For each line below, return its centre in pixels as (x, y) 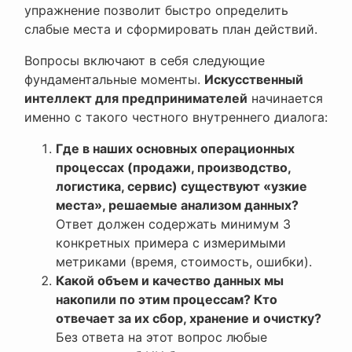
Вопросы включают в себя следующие (145, 61)
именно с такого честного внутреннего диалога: (176, 117)
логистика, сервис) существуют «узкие (181, 187)
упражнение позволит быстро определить (156, 11)
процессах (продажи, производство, (173, 168)
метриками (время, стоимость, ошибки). (184, 262)
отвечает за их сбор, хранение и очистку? (189, 319)
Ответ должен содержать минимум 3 (173, 224)
